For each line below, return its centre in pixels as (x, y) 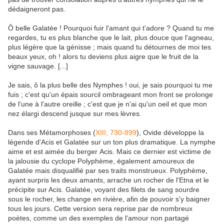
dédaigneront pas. (37, 9)
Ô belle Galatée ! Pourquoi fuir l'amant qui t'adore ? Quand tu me (111, 28)
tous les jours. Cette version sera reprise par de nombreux (100, 209)
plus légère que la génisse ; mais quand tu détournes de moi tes (109, 47)
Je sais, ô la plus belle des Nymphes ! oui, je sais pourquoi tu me (110, 85)
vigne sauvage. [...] (38, 66)
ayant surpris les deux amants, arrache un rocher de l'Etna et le (108, 180)
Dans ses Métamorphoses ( (52, 133)
